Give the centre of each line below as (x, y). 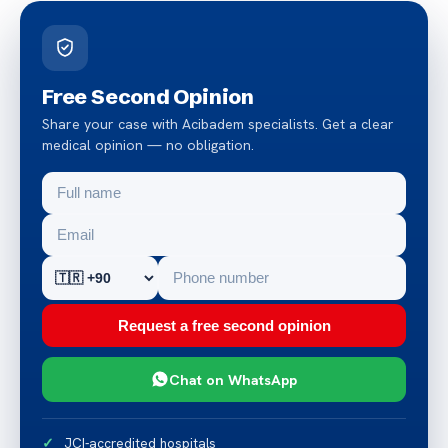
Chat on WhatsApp (233, 379)
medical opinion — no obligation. (148, 144)
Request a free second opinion (224, 325)
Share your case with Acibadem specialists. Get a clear (218, 123)
